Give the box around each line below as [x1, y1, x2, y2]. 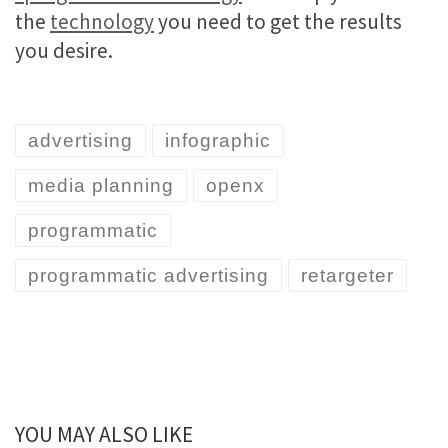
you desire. [15, 37, 113, 65]
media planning [28, 174, 174, 196]
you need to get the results [154, 8, 402, 36]
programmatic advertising [28, 264, 269, 286]
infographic [165, 129, 271, 151]
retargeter [301, 264, 394, 286]
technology [50, 8, 154, 36]
